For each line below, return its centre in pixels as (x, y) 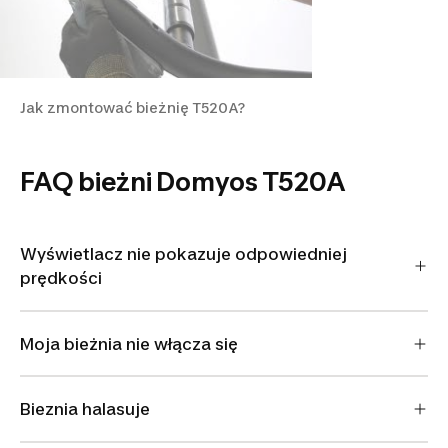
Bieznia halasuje (85, 409)
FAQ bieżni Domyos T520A (183, 182)
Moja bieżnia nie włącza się (129, 343)
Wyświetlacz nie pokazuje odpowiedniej (183, 254)
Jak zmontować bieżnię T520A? (132, 108)
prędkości (61, 278)
